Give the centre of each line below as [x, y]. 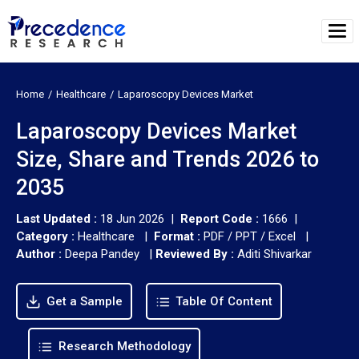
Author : [39, 254]
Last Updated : [58, 218]
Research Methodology [123, 346]
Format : [177, 236]
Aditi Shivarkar [274, 254]
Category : [45, 236]
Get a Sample [83, 301]
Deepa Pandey [102, 254]
